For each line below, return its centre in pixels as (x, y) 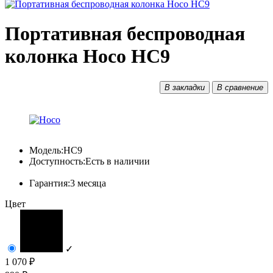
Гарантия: (50, 183)
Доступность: (57, 161)
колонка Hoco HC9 (87, 56)
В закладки (185, 87)
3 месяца (88, 183)
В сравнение (240, 87)
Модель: (46, 150)
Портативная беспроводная (125, 34)
